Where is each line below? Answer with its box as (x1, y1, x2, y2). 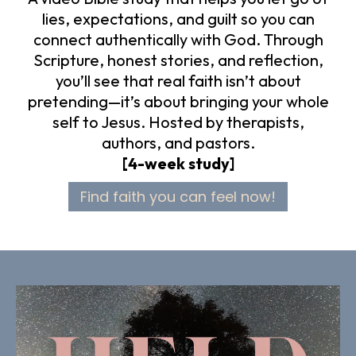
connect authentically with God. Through (33, 29, 323, 50)
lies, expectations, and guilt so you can (41, 9, 315, 29)
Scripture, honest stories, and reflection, (33, 50, 323, 71)
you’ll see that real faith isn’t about (55, 71, 301, 91)
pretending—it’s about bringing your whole (27, 91, 329, 112)
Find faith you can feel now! (80, 187, 276, 207)
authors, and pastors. (101, 133, 255, 153)
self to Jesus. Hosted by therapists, (52, 112, 304, 133)
